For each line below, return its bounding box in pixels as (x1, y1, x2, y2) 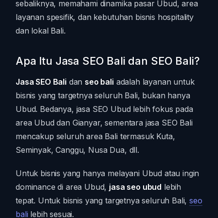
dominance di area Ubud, (16, 182, 109, 192)
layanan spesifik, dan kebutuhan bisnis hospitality (16, 12, 194, 22)
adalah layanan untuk (113, 76, 195, 87)
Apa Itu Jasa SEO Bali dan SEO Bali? (16, 54, 200, 67)
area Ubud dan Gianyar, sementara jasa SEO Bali (16, 117, 193, 127)
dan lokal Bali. (16, 25, 66, 36)
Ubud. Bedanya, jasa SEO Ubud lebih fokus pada (16, 104, 193, 114)
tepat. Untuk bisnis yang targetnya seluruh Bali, (16, 195, 190, 205)
